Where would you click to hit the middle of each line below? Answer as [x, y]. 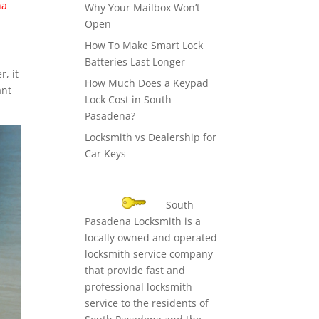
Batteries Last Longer [135, 62]
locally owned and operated [151, 237]
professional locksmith [139, 287]
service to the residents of [147, 303]
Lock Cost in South [129, 99]
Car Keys [106, 153]
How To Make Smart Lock [144, 45]
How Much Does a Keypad [147, 83]
